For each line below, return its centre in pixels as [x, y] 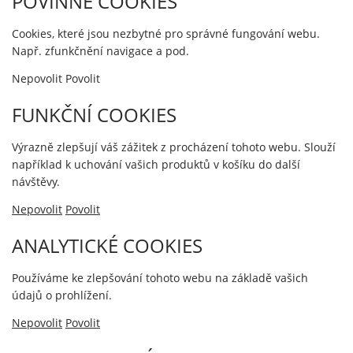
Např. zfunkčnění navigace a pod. [100, 51]
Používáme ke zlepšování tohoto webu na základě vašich [160, 278]
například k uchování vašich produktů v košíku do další [156, 164]
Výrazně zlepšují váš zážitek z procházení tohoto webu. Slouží [174, 147]
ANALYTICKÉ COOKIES [107, 245]
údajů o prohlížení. [62, 295]
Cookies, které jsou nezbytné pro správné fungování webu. [166, 33]
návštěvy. [36, 182]
